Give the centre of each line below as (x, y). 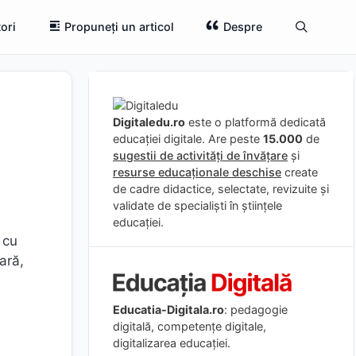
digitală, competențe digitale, (190, 326)
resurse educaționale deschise (197, 172)
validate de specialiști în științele (197, 205)
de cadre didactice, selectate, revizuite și (221, 189)
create (300, 172)
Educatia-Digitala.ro (168, 309)
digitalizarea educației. (172, 342)
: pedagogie (256, 309)
